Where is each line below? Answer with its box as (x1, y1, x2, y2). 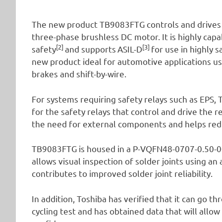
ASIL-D (117, 44, 142, 55)
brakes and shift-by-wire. (32, 68, 126, 79)
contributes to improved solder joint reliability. (32, 168, 213, 179)
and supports (65, 44, 116, 55)
